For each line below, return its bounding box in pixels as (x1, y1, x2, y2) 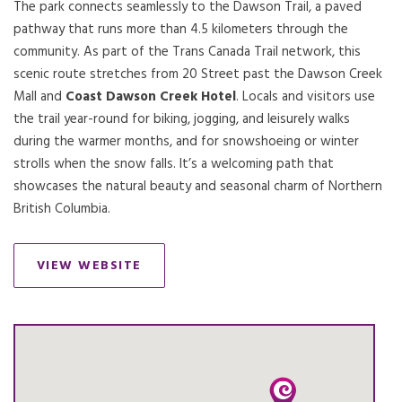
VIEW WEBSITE (37, 256, 142, 276)
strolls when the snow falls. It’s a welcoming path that (13, 153, 334, 175)
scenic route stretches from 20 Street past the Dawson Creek (13, 64, 382, 85)
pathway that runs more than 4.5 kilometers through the (13, 19, 348, 40)
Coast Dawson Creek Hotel (66, 86, 236, 108)
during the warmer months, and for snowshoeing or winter (13, 131, 359, 153)
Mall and (13, 86, 66, 108)
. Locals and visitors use (236, 86, 375, 108)
